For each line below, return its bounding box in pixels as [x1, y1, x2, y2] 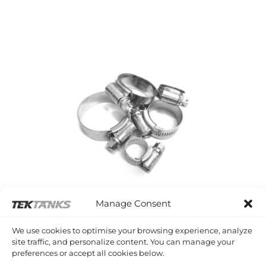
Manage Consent [95, 198, 171, 210]
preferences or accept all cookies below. [12, 248, 164, 258]
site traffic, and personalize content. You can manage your [12, 236, 235, 246]
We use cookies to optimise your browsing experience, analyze [12, 225, 252, 235]
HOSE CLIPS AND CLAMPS [72, 251, 194, 261]
